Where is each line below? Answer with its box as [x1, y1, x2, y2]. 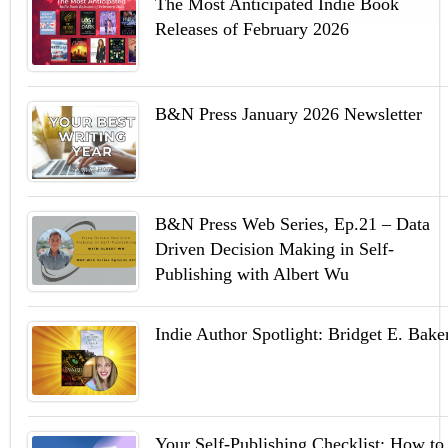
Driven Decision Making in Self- [155, 239, 395, 259]
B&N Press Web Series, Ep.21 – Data [155, 214, 431, 234]
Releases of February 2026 [155, 19, 350, 39]
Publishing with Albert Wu [155, 264, 350, 284]
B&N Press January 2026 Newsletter [155, 104, 423, 124]
